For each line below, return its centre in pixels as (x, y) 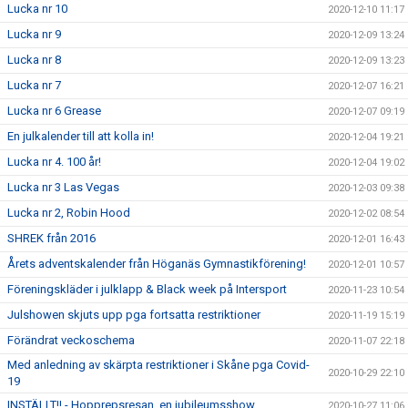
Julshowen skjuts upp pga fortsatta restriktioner (134, 315)
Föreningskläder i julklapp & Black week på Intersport (147, 289)
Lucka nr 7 (34, 85)
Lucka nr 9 (34, 34)
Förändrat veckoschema (71, 340)
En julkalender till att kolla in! (81, 136)
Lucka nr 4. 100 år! (54, 162)
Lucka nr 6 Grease (54, 111)
